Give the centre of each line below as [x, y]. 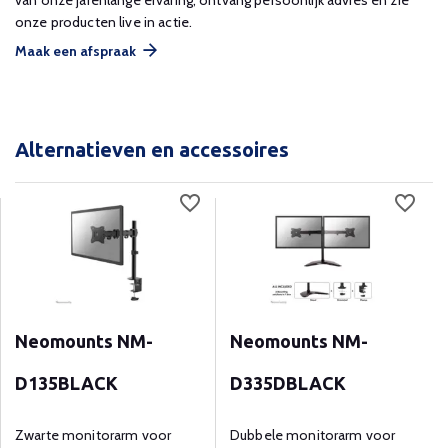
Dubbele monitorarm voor [313, 435]
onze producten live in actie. [104, 22]
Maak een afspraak [75, 51]
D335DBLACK [288, 383]
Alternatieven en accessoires [152, 149]
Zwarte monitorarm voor [93, 435]
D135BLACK [66, 383]
